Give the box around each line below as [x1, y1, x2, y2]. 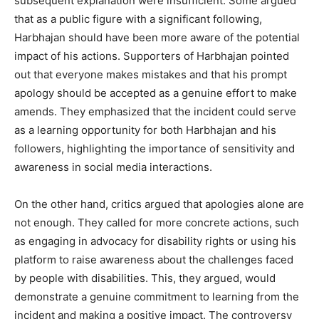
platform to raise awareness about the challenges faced [14, 253, 293, 267]
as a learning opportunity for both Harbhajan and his [14, 123, 276, 137]
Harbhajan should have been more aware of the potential [14, 31, 300, 45]
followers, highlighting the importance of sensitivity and [14, 142, 295, 156]
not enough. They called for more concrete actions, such [14, 216, 299, 230]
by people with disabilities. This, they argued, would [14, 271, 276, 286]
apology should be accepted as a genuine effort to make [14, 86, 297, 100]
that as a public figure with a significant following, [14, 12, 262, 26]
